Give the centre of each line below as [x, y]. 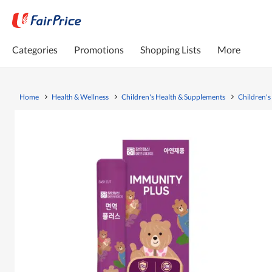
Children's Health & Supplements [173, 97]
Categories [35, 49]
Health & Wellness [80, 97]
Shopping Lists [171, 49]
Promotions [99, 49]
